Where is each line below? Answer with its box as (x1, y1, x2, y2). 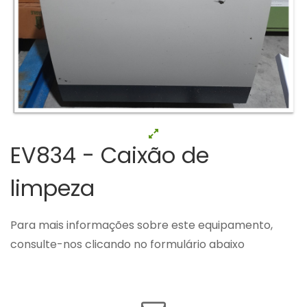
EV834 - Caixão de (10, 139, 209, 171)
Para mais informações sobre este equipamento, (10, 217, 273, 233)
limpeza (10, 172, 95, 204)
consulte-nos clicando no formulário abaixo (10, 236, 245, 252)
